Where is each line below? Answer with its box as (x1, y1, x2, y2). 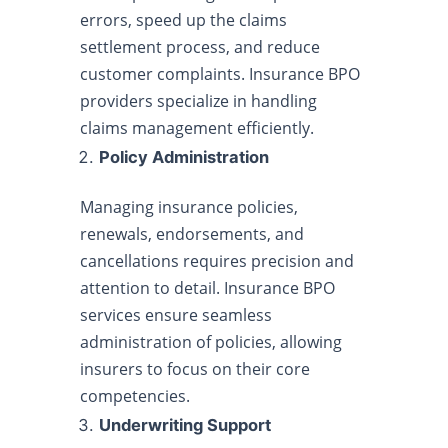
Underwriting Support (99, 415, 272, 435)
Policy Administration (99, 147, 270, 167)
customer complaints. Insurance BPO (80, 63, 360, 85)
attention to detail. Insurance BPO (80, 277, 335, 299)
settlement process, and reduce (80, 36, 320, 58)
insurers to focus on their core (80, 358, 310, 380)
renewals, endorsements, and (80, 223, 304, 245)
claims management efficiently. (80, 117, 314, 139)
